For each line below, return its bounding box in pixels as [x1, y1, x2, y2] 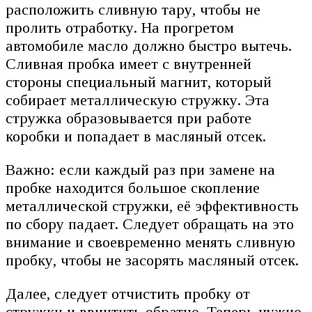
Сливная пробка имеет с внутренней [6, 55, 251, 73]
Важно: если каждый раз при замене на [6, 161, 275, 179]
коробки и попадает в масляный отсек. [6, 127, 266, 146]
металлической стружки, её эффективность [6, 197, 299, 215]
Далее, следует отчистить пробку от [6, 285, 250, 303]
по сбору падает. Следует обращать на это [6, 215, 294, 233]
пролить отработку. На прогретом [6, 19, 234, 37]
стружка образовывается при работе [6, 109, 251, 127]
